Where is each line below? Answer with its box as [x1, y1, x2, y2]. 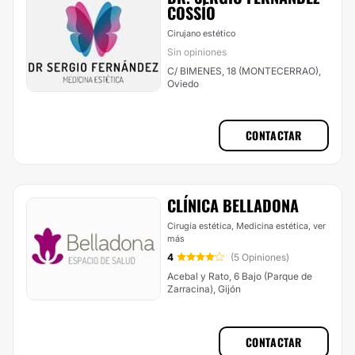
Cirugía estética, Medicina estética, [167, 220, 313, 231]
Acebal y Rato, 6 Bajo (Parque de [167, 270, 312, 282]
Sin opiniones [167, 46, 227, 58]
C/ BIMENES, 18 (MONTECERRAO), [167, 65, 321, 77]
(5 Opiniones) [231, 251, 289, 263]
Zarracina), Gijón [167, 283, 241, 295]
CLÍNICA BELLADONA [167, 193, 299, 217]
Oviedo [167, 78, 199, 90]
